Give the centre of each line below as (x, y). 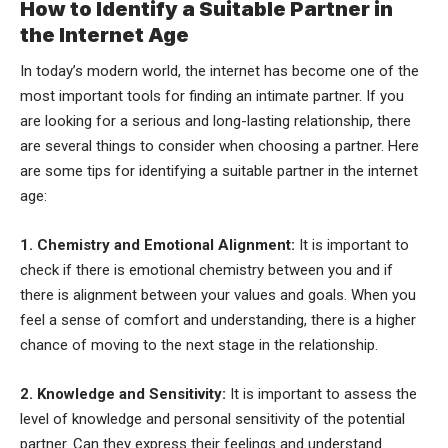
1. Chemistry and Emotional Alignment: (157, 245)
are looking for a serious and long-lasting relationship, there (215, 121)
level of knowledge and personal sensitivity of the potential (212, 419)
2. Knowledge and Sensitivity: (123, 394)
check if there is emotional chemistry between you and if (206, 270)
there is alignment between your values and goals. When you (218, 295)
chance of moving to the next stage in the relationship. (199, 345)
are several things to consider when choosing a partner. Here (219, 146)
